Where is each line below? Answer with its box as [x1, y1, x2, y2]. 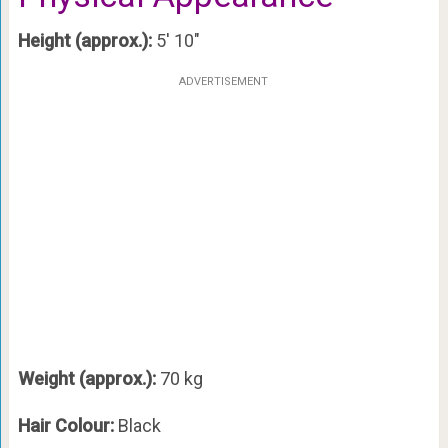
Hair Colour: [17, 415, 118, 437]
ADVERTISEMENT [179, 75, 269, 89]
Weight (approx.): [17, 368, 156, 390]
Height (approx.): [17, 30, 152, 52]
